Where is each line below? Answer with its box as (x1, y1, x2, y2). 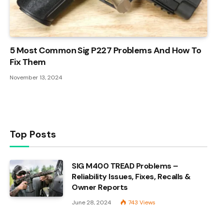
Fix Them (10, 56, 46, 68)
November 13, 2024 (10, 73, 62, 81)
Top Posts (10, 127, 56, 140)
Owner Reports (72, 182, 128, 192)
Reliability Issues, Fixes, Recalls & (72, 171, 191, 182)
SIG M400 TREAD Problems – (72, 160, 179, 171)
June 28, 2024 (72, 198, 111, 206)
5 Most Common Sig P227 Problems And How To (10, 44, 201, 56)
